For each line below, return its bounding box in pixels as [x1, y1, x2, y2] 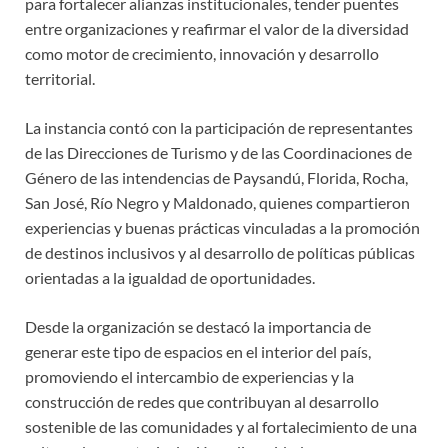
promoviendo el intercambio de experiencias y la [25, 367, 354, 387]
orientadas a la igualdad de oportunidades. [25, 268, 315, 288]
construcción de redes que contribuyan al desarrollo [25, 392, 379, 412]
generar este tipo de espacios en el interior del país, [25, 342, 371, 362]
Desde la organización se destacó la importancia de [25, 317, 371, 337]
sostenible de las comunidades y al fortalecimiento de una [25, 417, 417, 437]
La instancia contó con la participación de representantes [25, 118, 413, 138]
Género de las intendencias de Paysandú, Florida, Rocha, [25, 168, 408, 188]
